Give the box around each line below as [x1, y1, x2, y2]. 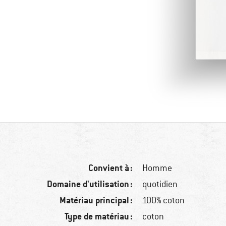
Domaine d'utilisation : [47, 178, 133, 190]
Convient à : [88, 162, 133, 174]
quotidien [142, 179, 178, 190]
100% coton [142, 195, 185, 206]
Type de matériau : [65, 210, 133, 222]
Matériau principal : [60, 194, 133, 206]
